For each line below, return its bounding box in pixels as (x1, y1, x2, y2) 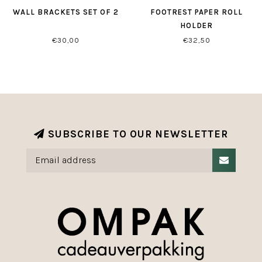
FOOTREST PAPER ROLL (150, 8, 243, 16)
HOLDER (180, 21, 213, 30)
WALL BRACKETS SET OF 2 (12, 8, 119, 16)
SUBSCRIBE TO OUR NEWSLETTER (45, 128, 228, 140)
